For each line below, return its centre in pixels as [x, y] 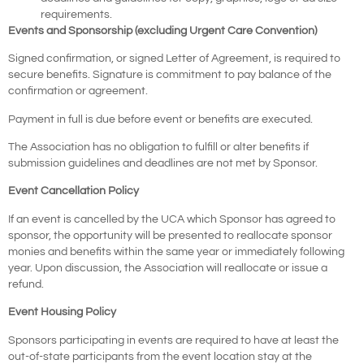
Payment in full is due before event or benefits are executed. [160, 119]
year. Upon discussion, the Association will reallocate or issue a [168, 268]
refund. [27, 284]
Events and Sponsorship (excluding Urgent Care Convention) [162, 30]
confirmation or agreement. [78, 91]
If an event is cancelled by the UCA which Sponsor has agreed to [172, 219]
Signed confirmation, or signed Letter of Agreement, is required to [174, 59]
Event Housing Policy [62, 312]
